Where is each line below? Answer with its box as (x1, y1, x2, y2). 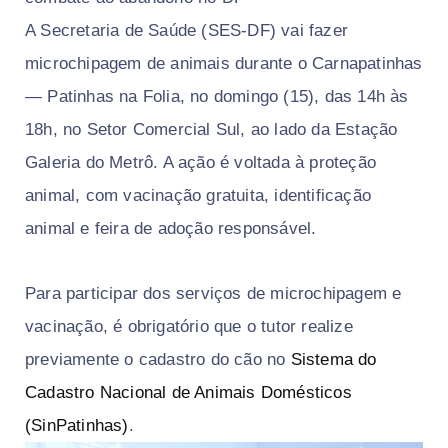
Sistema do (290, 350, 377, 369)
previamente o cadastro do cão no (25, 350, 291, 369)
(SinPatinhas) (25, 416, 129, 435)
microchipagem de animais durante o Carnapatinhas (25, 54, 423, 73)
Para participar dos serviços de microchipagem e (25, 284, 402, 303)
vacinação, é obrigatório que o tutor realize (25, 317, 353, 336)
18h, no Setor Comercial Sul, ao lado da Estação (25, 120, 398, 139)
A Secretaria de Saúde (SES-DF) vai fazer (25, 21, 349, 40)
